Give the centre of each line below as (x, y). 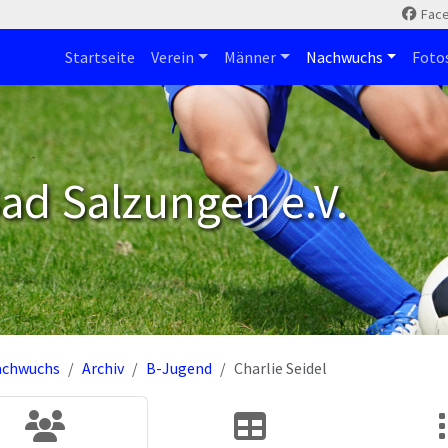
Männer (249, 57)
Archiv (103, 368)
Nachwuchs (344, 57)
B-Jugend (179, 368)
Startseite (100, 57)
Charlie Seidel (280, 368)
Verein (173, 57)
